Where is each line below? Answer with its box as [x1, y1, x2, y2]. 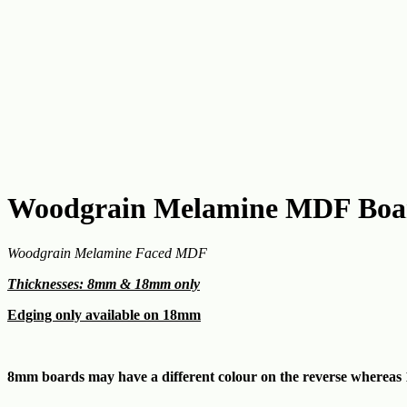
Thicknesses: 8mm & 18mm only [7, 275, 200, 292]
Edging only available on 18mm [7, 306, 201, 323]
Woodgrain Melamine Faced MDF [7, 244, 207, 261]
